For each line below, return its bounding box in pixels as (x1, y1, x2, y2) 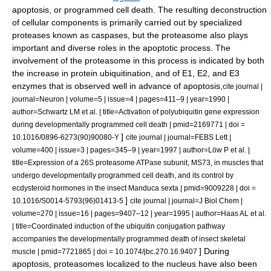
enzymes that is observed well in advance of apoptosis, (12, 80, 223, 91)
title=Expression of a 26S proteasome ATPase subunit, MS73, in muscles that (12, 158, 263, 166)
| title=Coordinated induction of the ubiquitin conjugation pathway (12, 221, 225, 230)
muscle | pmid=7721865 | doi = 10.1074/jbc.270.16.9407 (12, 247, 199, 255)
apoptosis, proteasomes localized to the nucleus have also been (12, 258, 257, 269)
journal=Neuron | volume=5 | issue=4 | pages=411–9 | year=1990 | (12, 94, 229, 103)
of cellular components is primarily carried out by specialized (12, 17, 242, 27)
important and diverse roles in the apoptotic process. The (12, 42, 230, 53)
